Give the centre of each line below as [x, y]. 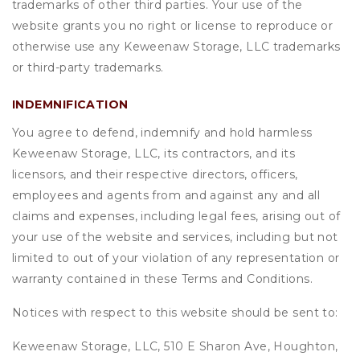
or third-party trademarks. [88, 67]
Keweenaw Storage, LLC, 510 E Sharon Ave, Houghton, [175, 346]
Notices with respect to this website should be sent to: [175, 313]
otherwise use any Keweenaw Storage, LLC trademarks [176, 47]
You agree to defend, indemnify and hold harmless [162, 133]
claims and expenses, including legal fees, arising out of [176, 216]
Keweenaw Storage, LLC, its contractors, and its [154, 153]
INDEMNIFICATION [70, 104]
